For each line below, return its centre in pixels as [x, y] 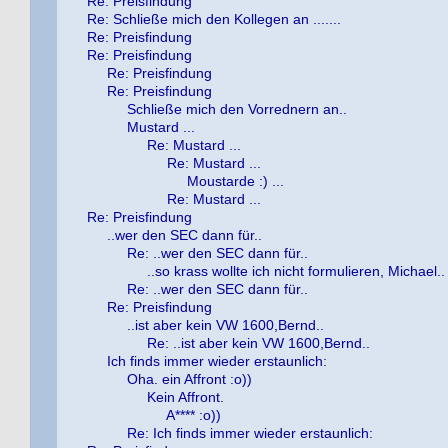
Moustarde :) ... [235, 181]
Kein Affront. [185, 397]
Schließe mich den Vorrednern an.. [237, 109]
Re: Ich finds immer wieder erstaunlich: [250, 433]
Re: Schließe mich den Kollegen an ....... [214, 19]
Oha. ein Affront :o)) [189, 379]
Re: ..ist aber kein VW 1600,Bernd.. [258, 343]
